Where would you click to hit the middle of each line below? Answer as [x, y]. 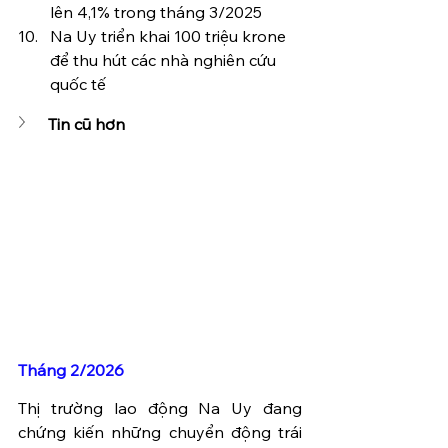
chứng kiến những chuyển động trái [160, 431]
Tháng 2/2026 [71, 369]
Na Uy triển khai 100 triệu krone [170, 36]
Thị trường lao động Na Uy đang [160, 407]
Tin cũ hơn [86, 124]
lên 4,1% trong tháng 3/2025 [156, 12]
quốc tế [78, 84]
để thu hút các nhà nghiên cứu [165, 60]
